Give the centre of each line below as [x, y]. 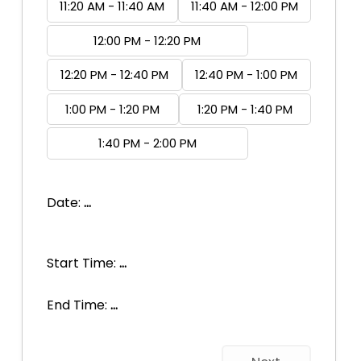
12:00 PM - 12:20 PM [147, 40]
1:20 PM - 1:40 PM [245, 109]
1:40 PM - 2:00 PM [147, 143]
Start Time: [83, 263]
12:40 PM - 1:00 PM [247, 75]
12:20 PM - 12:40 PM [114, 75]
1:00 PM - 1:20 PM [113, 109]
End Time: [78, 305]
